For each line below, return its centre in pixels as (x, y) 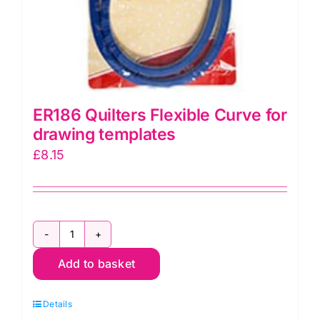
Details (57, 304)
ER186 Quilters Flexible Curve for (160, 115)
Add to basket (96, 263)
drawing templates (105, 134)
